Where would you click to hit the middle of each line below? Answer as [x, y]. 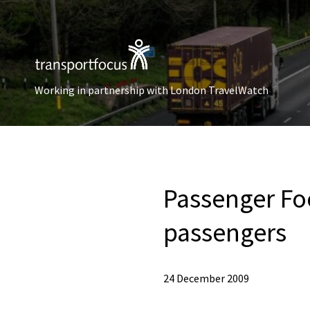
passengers [225, 232]
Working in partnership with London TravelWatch [152, 90]
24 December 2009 [206, 278]
